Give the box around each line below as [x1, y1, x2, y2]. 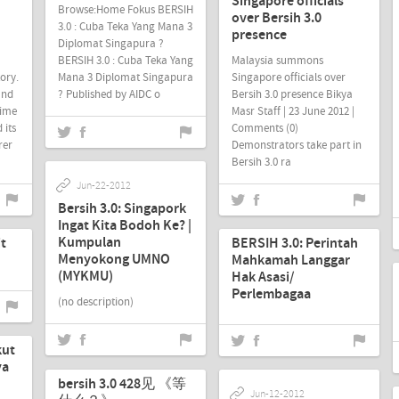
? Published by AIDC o [58, 86, 160, 102]
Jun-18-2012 [250, 209, 305, 224]
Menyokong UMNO [58, 249, 170, 269]
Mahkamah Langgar [232, 251, 350, 270]
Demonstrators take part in [232, 137, 362, 152]
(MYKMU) [58, 266, 113, 286]
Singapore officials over [232, 69, 346, 85]
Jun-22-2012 [77, 178, 131, 192]
